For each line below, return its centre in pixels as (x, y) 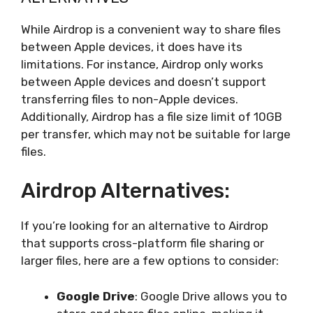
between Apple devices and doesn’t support (144, 81)
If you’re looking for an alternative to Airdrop (145, 226)
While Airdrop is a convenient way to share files (151, 29)
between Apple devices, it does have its (132, 46)
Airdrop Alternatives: (125, 191)
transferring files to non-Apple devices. (130, 99)
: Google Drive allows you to (211, 296)
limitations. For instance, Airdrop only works (142, 64)
